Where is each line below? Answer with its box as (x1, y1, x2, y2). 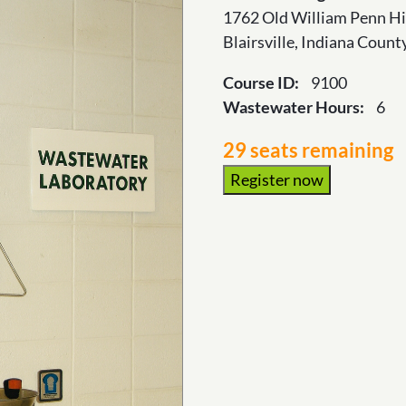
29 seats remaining (222, 139, 393, 162)
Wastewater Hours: (222, 97, 367, 117)
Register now (229, 169, 324, 189)
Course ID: (222, 72, 302, 92)
